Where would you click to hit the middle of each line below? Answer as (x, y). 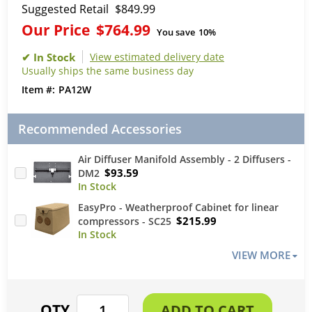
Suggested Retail (65, 9)
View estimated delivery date (157, 57)
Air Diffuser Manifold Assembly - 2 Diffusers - (185, 159)
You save (176, 32)
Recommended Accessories (100, 129)
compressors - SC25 (125, 221)
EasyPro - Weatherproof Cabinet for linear (178, 207)
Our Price (56, 30)
